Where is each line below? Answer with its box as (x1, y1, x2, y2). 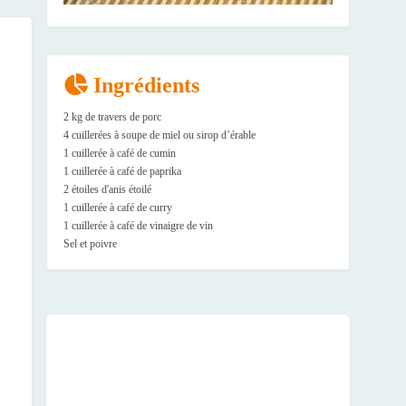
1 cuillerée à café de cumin (63, 146, 176, 159)
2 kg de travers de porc (63, 110, 161, 123)
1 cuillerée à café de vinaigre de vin (63, 218, 213, 232)
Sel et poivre (63, 237, 117, 250)
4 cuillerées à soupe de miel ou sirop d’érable (63, 128, 256, 141)
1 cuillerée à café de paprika (63, 164, 181, 178)
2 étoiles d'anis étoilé (63, 182, 151, 196)
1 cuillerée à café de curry (63, 200, 172, 214)
